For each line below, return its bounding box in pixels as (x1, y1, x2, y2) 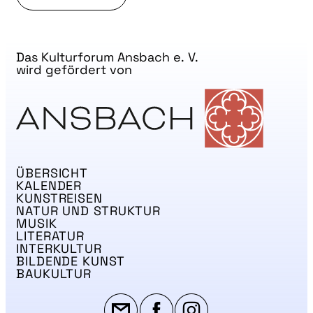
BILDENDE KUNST (16, 253, 125, 269)
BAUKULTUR (16, 265, 92, 282)
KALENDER (16, 177, 82, 194)
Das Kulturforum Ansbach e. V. (16, 49, 198, 66)
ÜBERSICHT (16, 165, 89, 181)
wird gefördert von (16, 61, 132, 78)
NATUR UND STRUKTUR (16, 203, 161, 219)
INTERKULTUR (16, 240, 102, 256)
